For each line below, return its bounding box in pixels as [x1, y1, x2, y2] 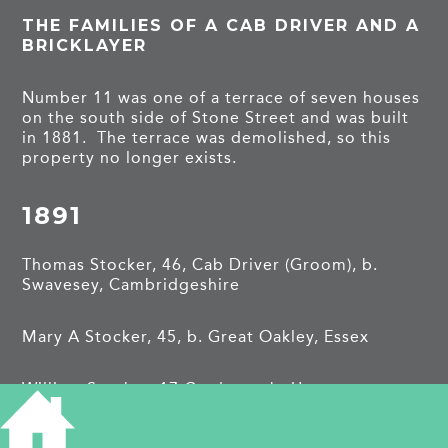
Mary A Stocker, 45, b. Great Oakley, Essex [22, 326, 370, 346]
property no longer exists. [22, 147, 238, 167]
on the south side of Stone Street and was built [22, 107, 410, 127]
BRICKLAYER [22, 35, 148, 55]
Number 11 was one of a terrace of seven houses [22, 87, 421, 107]
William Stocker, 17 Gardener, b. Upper [22, 378, 343, 398]
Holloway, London [22, 398, 170, 418]
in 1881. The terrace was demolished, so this [22, 127, 392, 147]
